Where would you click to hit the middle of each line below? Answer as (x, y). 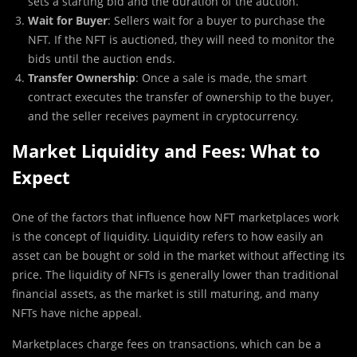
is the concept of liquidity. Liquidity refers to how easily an (168, 237)
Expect (41, 177)
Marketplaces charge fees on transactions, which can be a (167, 344)
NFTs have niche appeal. (77, 313)
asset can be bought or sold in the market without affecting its (178, 256)
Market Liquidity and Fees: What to (166, 151)
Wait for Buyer (68, 21)
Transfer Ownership (82, 78)
